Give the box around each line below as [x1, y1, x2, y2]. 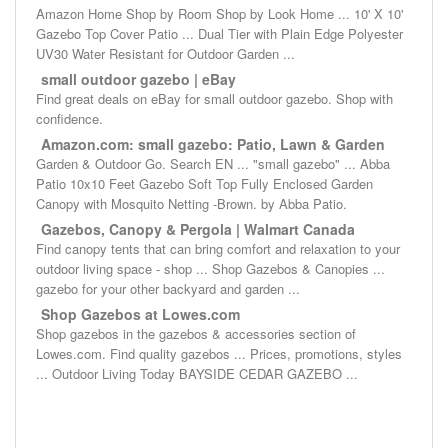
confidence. [36, 109, 103, 129]
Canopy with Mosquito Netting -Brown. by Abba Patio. [36, 194, 347, 214]
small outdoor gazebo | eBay [41, 69, 236, 90]
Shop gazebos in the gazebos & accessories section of [36, 324, 356, 344]
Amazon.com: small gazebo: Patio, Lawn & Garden [41, 134, 385, 155]
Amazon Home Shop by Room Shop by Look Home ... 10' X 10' [36, 4, 403, 24]
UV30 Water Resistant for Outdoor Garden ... [36, 44, 295, 64]
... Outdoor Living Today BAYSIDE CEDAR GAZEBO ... [36, 364, 358, 384]
